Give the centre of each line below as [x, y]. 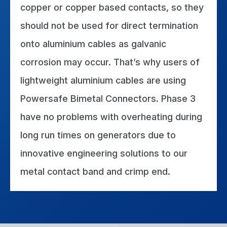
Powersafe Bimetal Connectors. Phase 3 [108, 99]
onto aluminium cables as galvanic [93, 44]
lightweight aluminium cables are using [103, 81]
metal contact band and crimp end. [95, 172]
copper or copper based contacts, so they [112, 8]
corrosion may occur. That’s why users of [110, 62]
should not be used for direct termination [109, 26]
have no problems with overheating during [111, 117]
